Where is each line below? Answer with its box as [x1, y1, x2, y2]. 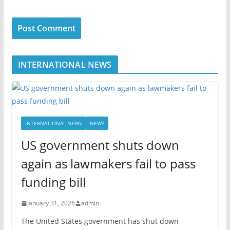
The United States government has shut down [21, 216, 179, 226]
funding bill [21, 174, 86, 190]
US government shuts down [21, 137, 179, 154]
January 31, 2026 [27, 199, 75, 207]
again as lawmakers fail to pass [21, 155, 196, 172]
